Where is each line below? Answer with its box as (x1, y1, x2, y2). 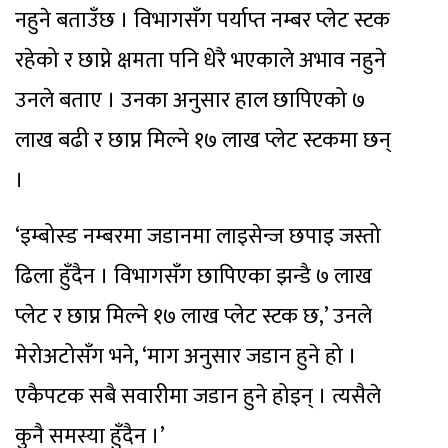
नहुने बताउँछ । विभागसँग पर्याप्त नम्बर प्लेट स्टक (15, 2, 390, 40)
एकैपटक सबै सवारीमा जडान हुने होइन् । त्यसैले (15, 378, 381, 416)
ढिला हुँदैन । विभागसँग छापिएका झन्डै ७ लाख (15, 258, 372, 296)
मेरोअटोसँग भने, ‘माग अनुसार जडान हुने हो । (15, 338, 357, 376)
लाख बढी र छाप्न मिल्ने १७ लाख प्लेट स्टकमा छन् (15, 122, 391, 160)
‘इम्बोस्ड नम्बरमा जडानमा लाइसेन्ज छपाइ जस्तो (15, 218, 381, 256)
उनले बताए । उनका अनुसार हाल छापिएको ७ (15, 82, 365, 120)
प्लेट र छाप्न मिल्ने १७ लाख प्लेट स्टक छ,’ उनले (15, 298, 372, 336)
